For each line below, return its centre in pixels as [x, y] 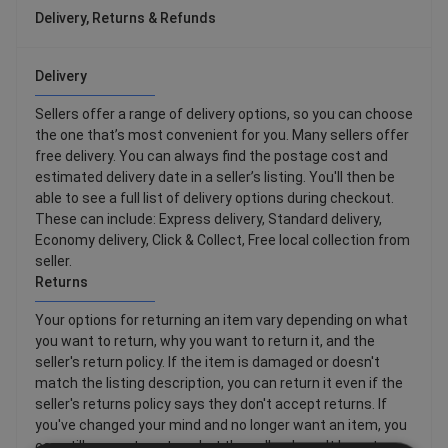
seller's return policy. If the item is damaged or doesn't [207, 362]
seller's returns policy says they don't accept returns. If [211, 404]
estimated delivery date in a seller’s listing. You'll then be [215, 177]
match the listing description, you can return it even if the [219, 383]
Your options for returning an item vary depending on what [221, 320]
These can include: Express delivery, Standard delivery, [208, 219]
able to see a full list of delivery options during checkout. [214, 198]
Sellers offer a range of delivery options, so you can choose [224, 114]
